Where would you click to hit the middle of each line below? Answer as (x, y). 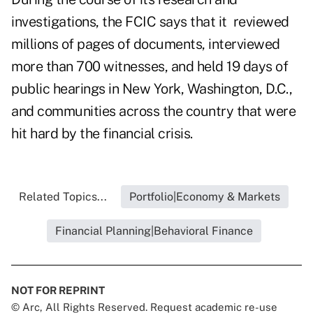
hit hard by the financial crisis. (102, 134)
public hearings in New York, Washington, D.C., (152, 89)
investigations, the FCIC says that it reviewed (150, 22)
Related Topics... (63, 197)
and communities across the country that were (153, 111)
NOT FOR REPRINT (58, 291)
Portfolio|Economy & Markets (205, 197)
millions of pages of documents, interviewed (146, 44)
